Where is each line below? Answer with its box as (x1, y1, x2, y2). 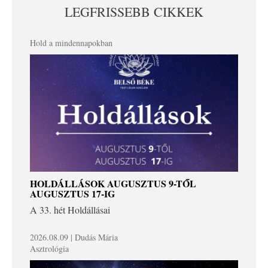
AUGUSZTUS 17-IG (30, 187, 115, 201)
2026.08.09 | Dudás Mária (30, 232, 118, 243)
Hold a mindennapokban (30, 36, 112, 48)
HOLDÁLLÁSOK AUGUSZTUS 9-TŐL (30, 176, 196, 191)
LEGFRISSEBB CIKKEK (65, 2, 203, 20)
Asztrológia (30, 243, 69, 255)
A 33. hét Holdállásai (30, 203, 110, 217)
